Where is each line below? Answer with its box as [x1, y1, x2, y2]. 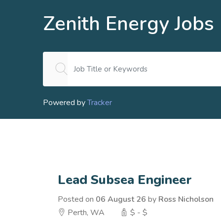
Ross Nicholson [158, 194, 214, 205]
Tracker [87, 97, 112, 108]
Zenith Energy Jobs [43, 10, 214, 37]
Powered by [43, 97, 87, 108]
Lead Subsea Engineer [58, 171, 192, 188]
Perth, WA [66, 207, 105, 218]
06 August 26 [96, 194, 146, 205]
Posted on [58, 194, 96, 205]
